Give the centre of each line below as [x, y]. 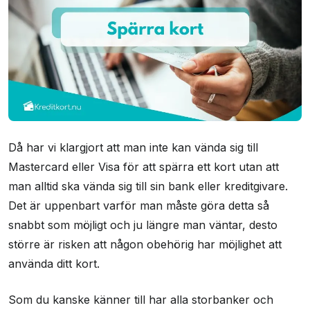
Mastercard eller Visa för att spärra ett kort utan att [144, 167]
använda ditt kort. [54, 264]
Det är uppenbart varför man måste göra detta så [139, 206]
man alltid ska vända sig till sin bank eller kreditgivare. [148, 186]
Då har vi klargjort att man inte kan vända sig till [133, 148]
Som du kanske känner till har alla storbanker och [141, 300]
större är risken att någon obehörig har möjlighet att [145, 245]
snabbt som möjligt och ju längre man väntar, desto [143, 225]
